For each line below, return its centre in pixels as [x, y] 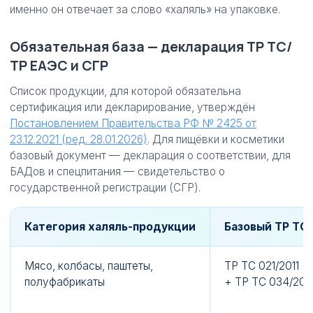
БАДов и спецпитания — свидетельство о [117, 172]
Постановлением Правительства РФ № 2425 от [133, 123]
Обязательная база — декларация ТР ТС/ [151, 46]
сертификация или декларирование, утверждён [132, 107]
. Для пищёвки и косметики [216, 139]
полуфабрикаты [65, 282]
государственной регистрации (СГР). [105, 188]
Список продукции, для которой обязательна [125, 91]
